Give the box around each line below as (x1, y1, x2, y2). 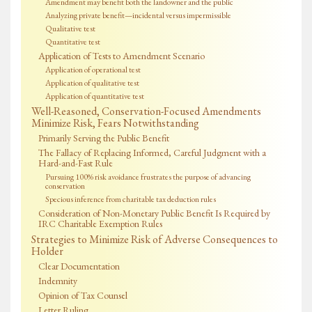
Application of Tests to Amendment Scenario (38, 49, 205, 63)
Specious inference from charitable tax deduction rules (45, 194, 216, 205)
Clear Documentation (38, 260, 120, 273)
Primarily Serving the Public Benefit (38, 132, 169, 145)
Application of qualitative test (45, 77, 139, 89)
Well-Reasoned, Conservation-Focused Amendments (31, 104, 261, 119)
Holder (31, 244, 63, 259)
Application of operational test (45, 64, 141, 76)
